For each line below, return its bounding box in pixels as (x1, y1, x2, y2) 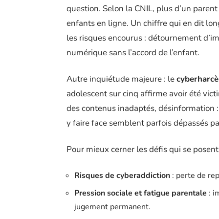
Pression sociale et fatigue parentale (74, 188, 207, 199)
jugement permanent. (74, 201, 151, 213)
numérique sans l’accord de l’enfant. (66, 47, 199, 59)
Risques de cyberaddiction (74, 170, 170, 181)
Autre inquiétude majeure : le (66, 73, 176, 85)
